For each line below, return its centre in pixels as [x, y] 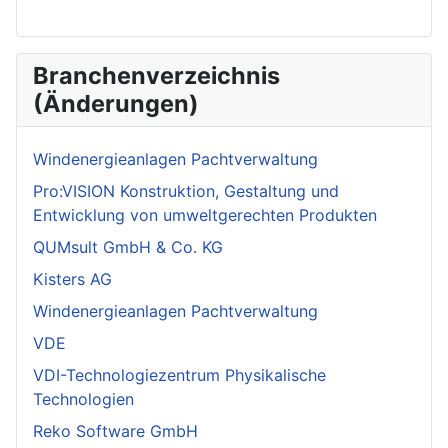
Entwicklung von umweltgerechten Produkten [205, 215]
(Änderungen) [116, 104]
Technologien [83, 399]
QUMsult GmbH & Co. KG [128, 247]
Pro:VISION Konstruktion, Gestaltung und [186, 191]
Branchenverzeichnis [156, 76]
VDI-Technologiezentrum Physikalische [179, 375]
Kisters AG [72, 279]
